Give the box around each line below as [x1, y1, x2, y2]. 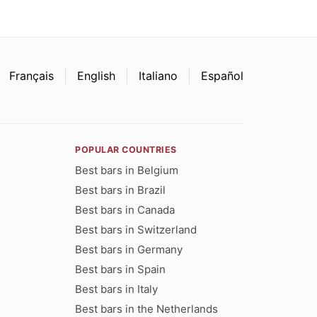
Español [201, 69, 243, 83]
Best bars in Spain [75, 263, 166, 277]
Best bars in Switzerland [75, 223, 197, 237]
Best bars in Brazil [75, 183, 166, 197]
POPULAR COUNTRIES [75, 144, 177, 156]
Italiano [139, 69, 178, 83]
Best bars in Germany [75, 243, 183, 257]
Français [9, 69, 54, 83]
